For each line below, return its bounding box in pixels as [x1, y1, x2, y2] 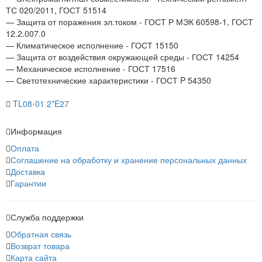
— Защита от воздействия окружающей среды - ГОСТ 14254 [6, 51, 239, 63]
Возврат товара [11, 240, 70, 252]
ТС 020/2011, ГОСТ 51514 [6, 4, 106, 16]
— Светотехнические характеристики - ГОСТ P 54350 [6, 74, 211, 87]
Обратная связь [11, 228, 71, 240]
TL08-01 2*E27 [13, 98, 69, 110]
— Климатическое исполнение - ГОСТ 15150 [6, 39, 178, 51]
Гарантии [11, 177, 46, 189]
